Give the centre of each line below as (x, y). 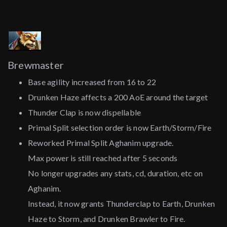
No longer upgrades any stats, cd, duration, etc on (116, 173)
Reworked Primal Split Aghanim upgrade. (101, 143)
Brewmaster (36, 65)
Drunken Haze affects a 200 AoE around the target (118, 97)
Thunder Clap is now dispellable (85, 112)
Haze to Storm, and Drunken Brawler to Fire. (107, 219)
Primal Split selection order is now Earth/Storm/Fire (120, 128)
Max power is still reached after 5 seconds (103, 158)
